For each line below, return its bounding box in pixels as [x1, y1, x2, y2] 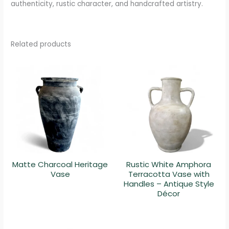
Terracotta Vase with [128, 168, 210, 179]
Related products [11, 39, 72, 50]
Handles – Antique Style [123, 178, 214, 189]
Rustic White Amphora [126, 158, 212, 170]
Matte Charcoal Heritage [12, 158, 108, 170]
